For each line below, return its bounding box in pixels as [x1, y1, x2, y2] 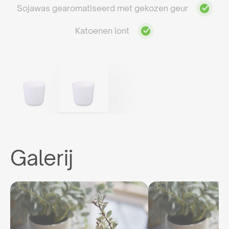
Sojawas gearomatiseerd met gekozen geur [16, 3, 188, 14]
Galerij [10, 145, 73, 171]
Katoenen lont [75, 26, 129, 36]
